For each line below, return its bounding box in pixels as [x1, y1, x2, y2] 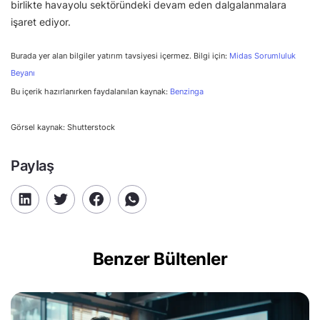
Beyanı [11, 68, 35, 78]
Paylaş [11, 156, 54, 174]
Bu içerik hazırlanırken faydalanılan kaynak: [11, 86, 170, 96]
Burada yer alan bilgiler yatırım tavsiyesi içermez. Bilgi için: [11, 51, 229, 61]
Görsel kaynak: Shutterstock [11, 121, 115, 132]
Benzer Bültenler [92, 248, 228, 269]
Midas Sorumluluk [229, 51, 296, 61]
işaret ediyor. [11, 15, 71, 28]
